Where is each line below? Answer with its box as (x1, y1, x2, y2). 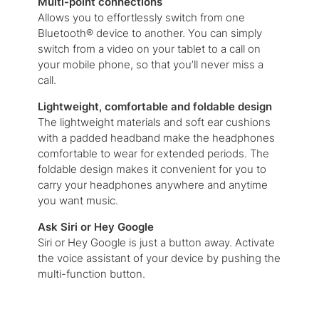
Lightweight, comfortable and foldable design (37, 100, 272, 114)
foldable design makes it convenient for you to (37, 162, 266, 177)
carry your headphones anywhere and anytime (37, 178, 268, 192)
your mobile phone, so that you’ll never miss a (37, 58, 263, 72)
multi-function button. (37, 267, 145, 281)
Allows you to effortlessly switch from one (37, 11, 245, 25)
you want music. (37, 194, 118, 208)
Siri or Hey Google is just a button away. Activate (37, 236, 275, 250)
